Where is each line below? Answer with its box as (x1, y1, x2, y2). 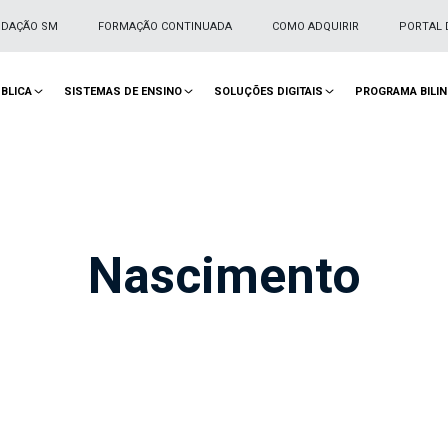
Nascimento (87, 246, 361, 305)
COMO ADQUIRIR (272, 19, 359, 33)
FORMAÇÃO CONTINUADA (98, 19, 232, 33)
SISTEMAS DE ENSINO (64, 85, 182, 98)
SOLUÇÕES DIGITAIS (214, 85, 323, 98)
